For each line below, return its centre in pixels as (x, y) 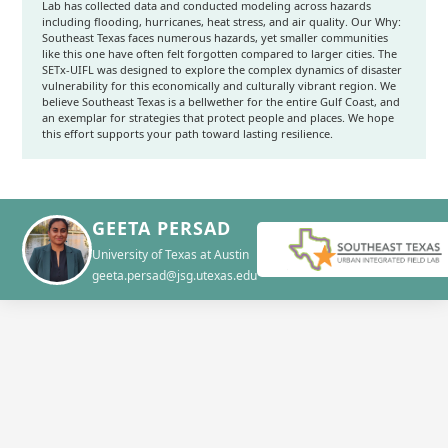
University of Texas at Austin (171, 254)
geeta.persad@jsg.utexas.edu (175, 275)
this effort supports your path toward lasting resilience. (188, 133)
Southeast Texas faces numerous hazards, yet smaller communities (215, 37)
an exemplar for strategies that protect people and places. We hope (218, 117)
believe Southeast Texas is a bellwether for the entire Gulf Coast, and (221, 101)
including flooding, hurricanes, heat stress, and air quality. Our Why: (222, 21)
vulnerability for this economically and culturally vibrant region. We (219, 85)
